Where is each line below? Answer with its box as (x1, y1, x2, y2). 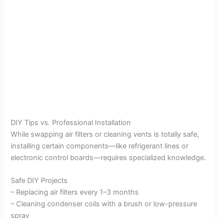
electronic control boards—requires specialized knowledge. (11, 153, 206, 162)
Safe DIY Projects (11, 176, 68, 185)
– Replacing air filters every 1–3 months (11, 187, 139, 197)
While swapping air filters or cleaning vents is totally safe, (11, 129, 200, 139)
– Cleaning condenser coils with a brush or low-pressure (11, 199, 198, 208)
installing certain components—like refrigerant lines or (11, 141, 189, 150)
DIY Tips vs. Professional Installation (11, 118, 131, 127)
